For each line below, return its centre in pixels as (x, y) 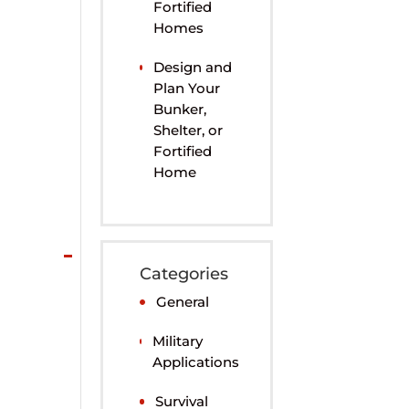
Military (178, 341)
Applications (196, 362)
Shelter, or (189, 131)
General (183, 302)
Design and (193, 68)
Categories (184, 274)
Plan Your (187, 89)
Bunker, (180, 110)
